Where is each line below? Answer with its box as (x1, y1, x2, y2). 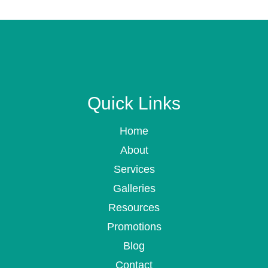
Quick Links (87, 93, 181, 113)
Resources (108, 202, 160, 214)
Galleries (112, 182, 156, 194)
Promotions (106, 221, 162, 233)
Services (113, 163, 155, 175)
